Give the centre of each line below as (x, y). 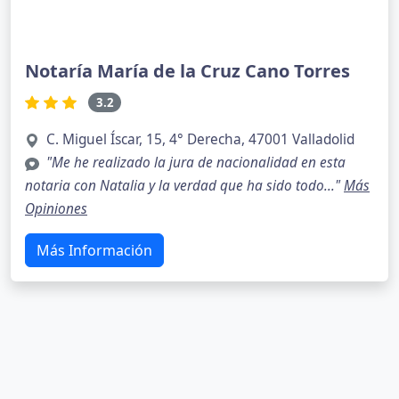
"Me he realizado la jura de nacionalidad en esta (196, 163)
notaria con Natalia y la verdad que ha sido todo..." (184, 186)
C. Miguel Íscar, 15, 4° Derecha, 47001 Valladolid (200, 140)
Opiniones (56, 209)
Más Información (94, 251)
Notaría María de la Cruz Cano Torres (187, 70)
